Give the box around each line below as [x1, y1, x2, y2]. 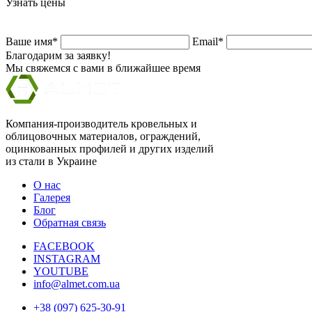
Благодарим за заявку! [6, 49, 111, 61]
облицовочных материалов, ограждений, [6, 130, 201, 142]
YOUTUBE [33, 265, 88, 277]
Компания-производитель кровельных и [6, 117, 197, 130]
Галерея [33, 191, 70, 203]
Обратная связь [33, 216, 106, 228]
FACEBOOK [33, 240, 95, 252]
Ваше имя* [6, 35, 61, 47]
